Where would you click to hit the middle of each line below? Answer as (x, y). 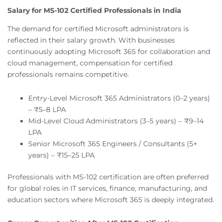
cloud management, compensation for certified (90, 63)
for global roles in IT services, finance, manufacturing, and (107, 188)
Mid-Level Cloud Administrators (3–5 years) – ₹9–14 (116, 121)
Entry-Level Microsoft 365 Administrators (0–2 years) (119, 98)
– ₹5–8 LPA (47, 109)
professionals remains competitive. (68, 75)
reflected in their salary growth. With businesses (91, 40)
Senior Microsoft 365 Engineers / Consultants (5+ (113, 143)
